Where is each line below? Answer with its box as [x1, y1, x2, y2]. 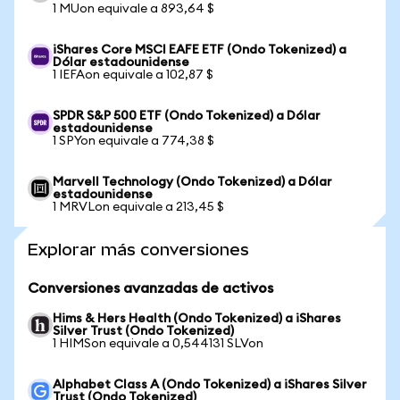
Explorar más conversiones [28, 240, 249, 259]
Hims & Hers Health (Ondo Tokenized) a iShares [53, 312, 341, 325]
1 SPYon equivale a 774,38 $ [53, 135, 214, 147]
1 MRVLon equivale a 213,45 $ [53, 201, 224, 213]
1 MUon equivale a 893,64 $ [53, 3, 214, 15]
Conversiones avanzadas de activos [28, 281, 273, 296]
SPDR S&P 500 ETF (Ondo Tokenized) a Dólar [53, 110, 321, 122]
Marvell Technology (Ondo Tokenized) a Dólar [53, 176, 332, 188]
